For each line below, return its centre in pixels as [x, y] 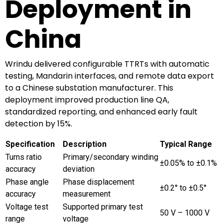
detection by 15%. [39, 123]
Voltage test [27, 207]
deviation [79, 169]
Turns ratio [24, 157]
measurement [87, 194]
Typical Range [186, 144]
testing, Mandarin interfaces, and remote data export [110, 76]
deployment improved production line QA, [87, 100]
